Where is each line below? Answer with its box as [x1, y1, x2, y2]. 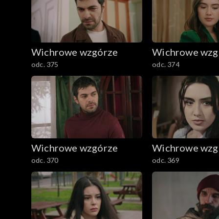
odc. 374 [152, 60, 179, 69]
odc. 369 [152, 155, 179, 164]
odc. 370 [31, 155, 59, 164]
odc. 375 [31, 60, 59, 69]
